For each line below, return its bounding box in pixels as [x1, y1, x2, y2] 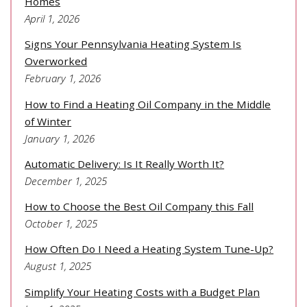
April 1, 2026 [25, 12, 80, 26]
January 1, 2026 [25, 131, 95, 145]
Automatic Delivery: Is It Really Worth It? [25, 156, 225, 171]
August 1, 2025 [25, 259, 92, 273]
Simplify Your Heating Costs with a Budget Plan [25, 284, 260, 299]
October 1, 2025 [25, 217, 98, 231]
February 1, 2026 [25, 71, 101, 86]
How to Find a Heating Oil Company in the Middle [25, 97, 271, 111]
